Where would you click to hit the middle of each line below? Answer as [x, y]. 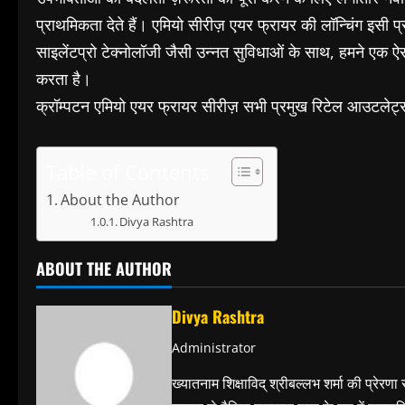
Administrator [214, 347]
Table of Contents [127, 172]
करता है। [64, 78]
